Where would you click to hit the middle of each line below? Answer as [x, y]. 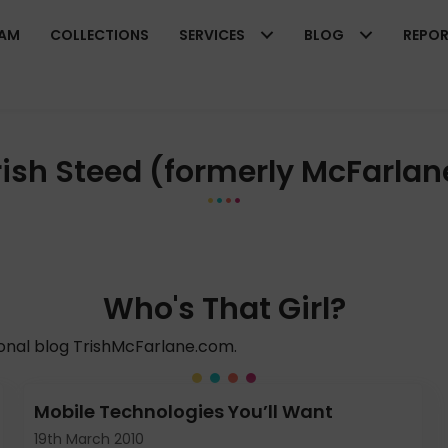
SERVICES [212, 35]
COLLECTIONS [99, 35]
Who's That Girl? [224, 309]
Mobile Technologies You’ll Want [183, 411]
